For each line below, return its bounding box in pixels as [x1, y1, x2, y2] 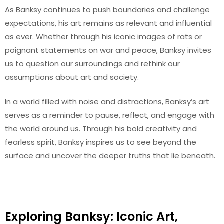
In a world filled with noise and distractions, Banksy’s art [5, 96, 209, 107]
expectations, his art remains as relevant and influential [5, 17, 212, 28]
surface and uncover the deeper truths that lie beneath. [5, 150, 215, 161]
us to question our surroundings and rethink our [5, 58, 180, 69]
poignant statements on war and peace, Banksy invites [5, 44, 211, 55]
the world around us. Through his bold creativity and [5, 123, 197, 134]
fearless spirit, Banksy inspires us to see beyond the [5, 137, 196, 147]
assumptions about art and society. [5, 71, 139, 82]
